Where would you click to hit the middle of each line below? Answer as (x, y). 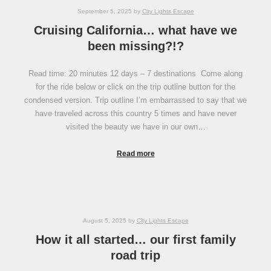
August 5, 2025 (104, 220)
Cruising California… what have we (135, 31)
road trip (135, 255)
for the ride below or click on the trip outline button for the (135, 87)
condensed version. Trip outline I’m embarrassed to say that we (135, 100)
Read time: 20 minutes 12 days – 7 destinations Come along (135, 73)
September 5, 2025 (104, 11)
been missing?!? (135, 46)
